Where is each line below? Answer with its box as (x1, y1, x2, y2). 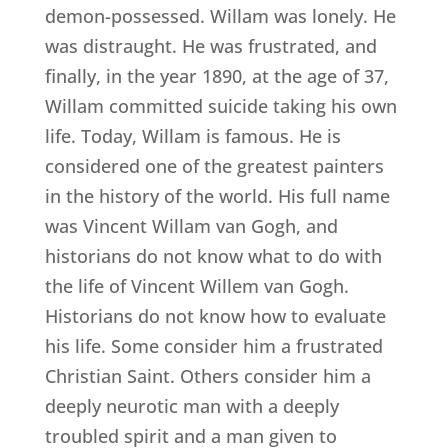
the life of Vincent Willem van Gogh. (44, 274, 349, 299)
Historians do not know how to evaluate (44, 304, 386, 329)
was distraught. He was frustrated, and (44, 34, 377, 59)
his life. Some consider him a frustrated (44, 334, 383, 359)
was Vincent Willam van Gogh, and (44, 214, 338, 239)
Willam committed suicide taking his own (44, 94, 397, 119)
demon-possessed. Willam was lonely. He (44, 4, 396, 29)
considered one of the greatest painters (44, 154, 384, 179)
